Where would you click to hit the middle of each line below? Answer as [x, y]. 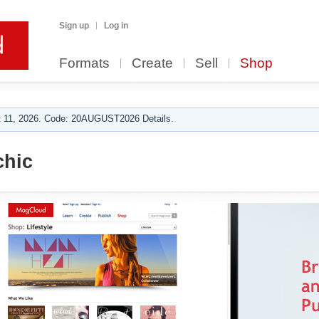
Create [152, 63]
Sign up [74, 26]
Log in [116, 26]
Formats [84, 63]
